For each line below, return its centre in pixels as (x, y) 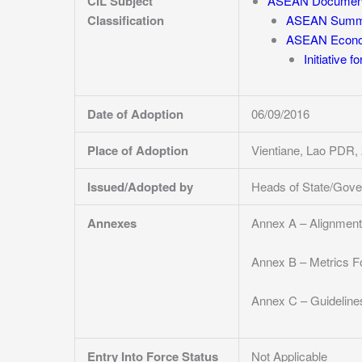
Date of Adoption (135, 114)
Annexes (112, 223)
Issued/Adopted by (140, 187)
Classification (126, 20)
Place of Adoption (138, 150)
